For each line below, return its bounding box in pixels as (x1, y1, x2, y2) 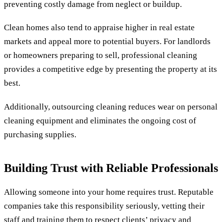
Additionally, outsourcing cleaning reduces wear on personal (4, 102, 218, 111)
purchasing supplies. (4, 129, 76, 139)
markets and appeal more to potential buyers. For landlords (4, 37, 211, 47)
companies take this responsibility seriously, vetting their (4, 201, 205, 211)
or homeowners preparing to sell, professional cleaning (4, 51, 197, 60)
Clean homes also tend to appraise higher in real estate (4, 23, 195, 33)
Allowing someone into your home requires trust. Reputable (4, 187, 214, 197)
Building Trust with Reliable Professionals (4, 162, 218, 175)
